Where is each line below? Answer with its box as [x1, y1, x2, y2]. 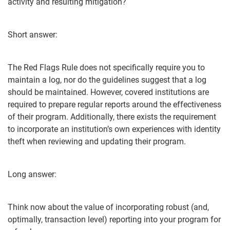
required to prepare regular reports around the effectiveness [8, 100, 221, 109]
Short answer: [8, 30, 57, 40]
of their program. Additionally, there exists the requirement [8, 112, 216, 122]
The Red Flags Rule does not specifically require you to [8, 63, 205, 72]
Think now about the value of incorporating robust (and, [8, 202, 209, 212]
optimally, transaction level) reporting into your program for [8, 215, 221, 224]
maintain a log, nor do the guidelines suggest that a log [8, 75, 206, 85]
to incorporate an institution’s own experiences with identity [8, 124, 221, 134]
